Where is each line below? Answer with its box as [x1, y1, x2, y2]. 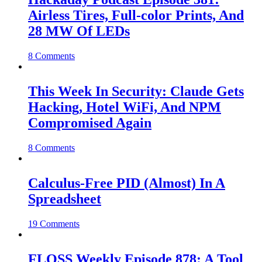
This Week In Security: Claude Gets [28, 84, 244, 99]
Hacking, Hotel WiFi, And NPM [28, 99, 221, 115]
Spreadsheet [28, 191, 101, 206]
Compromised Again [28, 115, 151, 131]
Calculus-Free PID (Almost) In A [28, 175, 225, 191]
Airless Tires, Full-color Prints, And [28, 8, 244, 23]
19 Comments [28, 218, 80, 229]
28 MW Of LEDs [28, 23, 130, 39]
